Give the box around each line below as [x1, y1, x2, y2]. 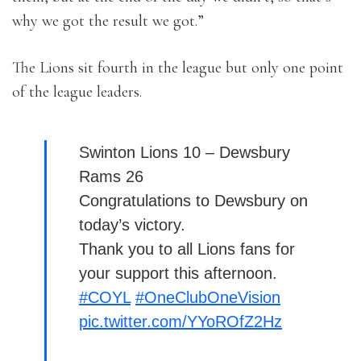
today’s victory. [79, 215, 185, 234]
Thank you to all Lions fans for [79, 239, 295, 258]
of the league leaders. [12, 81, 142, 102]
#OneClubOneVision [135, 288, 280, 306]
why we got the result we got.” [12, 10, 204, 31]
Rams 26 [79, 167, 143, 185]
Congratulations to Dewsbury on [79, 191, 308, 210]
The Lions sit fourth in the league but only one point [12, 57, 343, 77]
